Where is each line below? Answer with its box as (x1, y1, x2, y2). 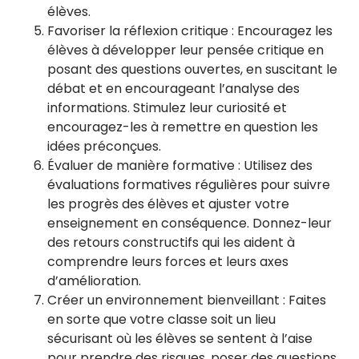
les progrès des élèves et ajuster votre (47, 195, 289, 213)
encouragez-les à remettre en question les (47, 118, 318, 136)
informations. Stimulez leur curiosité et (47, 99, 287, 117)
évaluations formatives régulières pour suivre (47, 175, 330, 194)
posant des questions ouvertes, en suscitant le (47, 60, 337, 79)
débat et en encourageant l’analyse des (47, 79, 300, 98)
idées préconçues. (47, 137, 161, 155)
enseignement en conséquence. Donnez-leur (47, 214, 332, 232)
